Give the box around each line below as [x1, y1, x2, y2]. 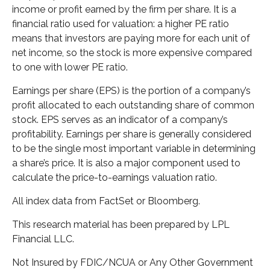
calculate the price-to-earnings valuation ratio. [12, 171, 217, 183]
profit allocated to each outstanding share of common [12, 99, 254, 111]
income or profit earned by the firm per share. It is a [12, 3, 236, 15]
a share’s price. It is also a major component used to [12, 157, 240, 169]
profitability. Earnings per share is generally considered [12, 128, 251, 140]
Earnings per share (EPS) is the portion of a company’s [12, 84, 251, 96]
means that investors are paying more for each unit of [12, 32, 250, 44]
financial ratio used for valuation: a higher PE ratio [12, 17, 229, 30]
